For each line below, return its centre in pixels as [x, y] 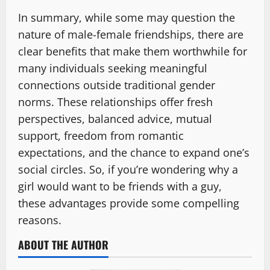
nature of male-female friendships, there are [131, 34]
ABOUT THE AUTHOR [63, 244]
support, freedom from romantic [101, 135]
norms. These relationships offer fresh [115, 102]
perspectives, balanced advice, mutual [115, 118]
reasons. [40, 220]
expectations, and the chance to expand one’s [134, 152]
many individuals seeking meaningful [113, 68]
